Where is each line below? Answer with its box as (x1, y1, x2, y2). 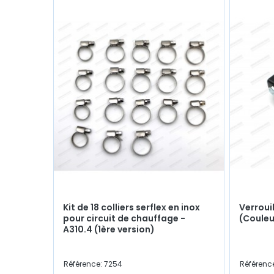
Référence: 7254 (64, 258, 122, 269)
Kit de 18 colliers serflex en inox (63, 201, 200, 213)
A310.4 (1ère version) (63, 223, 155, 235)
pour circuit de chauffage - (63, 212, 185, 224)
